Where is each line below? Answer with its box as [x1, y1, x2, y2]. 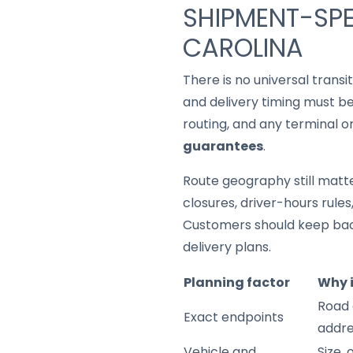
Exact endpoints [184, 308, 284, 326]
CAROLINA [183, 30, 303, 65]
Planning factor [184, 273, 290, 292]
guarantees [183, 137, 263, 155]
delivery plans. [183, 238, 271, 256]
